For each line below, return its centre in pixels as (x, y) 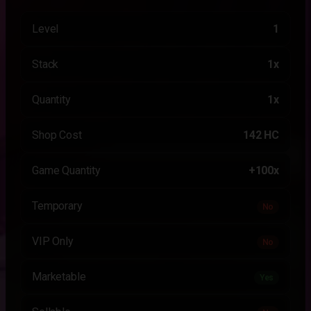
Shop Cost (57, 135)
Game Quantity (66, 170)
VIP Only (53, 241)
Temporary (57, 206)
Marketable (59, 277)
